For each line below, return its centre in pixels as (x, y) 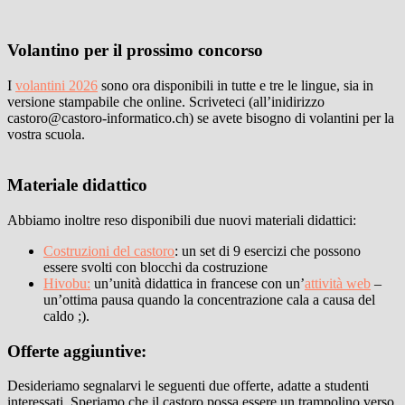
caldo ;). (66, 316)
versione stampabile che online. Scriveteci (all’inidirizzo (166, 101)
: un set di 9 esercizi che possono (268, 251)
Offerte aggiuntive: (77, 351)
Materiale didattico (77, 185)
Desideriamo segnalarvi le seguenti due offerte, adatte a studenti (188, 386)
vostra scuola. (46, 134)
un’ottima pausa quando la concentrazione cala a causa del (209, 300)
